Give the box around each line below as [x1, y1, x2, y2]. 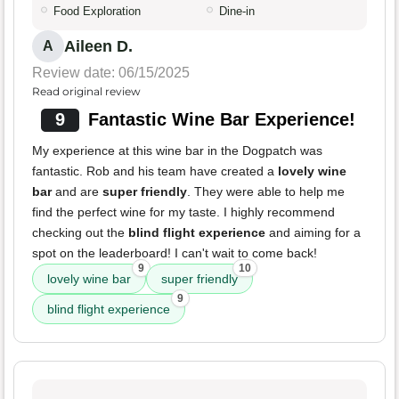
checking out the [32, 225, 128, 240]
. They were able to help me [187, 184, 345, 199]
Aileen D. [64, 37, 133, 56]
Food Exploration [53, 4, 141, 19]
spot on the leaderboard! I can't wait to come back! [32, 246, 317, 261]
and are [52, 184, 102, 199]
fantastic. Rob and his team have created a [32, 164, 278, 179]
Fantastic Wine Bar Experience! [87, 110, 355, 130]
